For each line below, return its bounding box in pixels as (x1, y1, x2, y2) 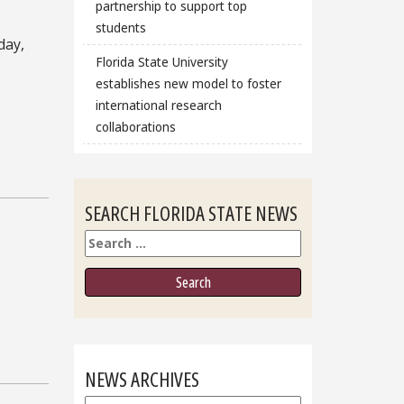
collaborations (95, 117, 176, 135)
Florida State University (95, 52, 228, 70)
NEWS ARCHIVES (85, 364, 199, 392)
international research (95, 96, 222, 114)
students (95, 19, 146, 37)
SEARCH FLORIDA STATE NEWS (85, 199, 298, 227)
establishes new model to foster (95, 74, 281, 92)
